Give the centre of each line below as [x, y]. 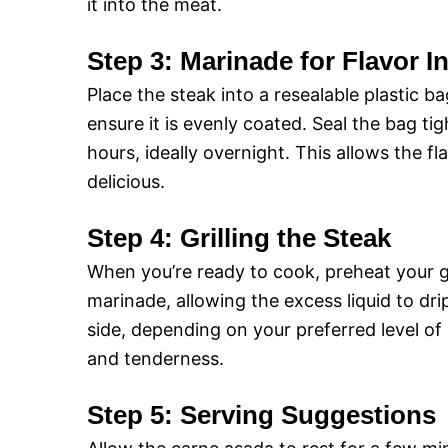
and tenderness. [155, 358]
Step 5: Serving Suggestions [261, 415]
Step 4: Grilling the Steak [239, 238]
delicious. [126, 181]
